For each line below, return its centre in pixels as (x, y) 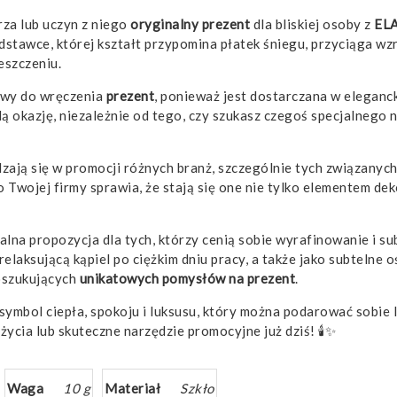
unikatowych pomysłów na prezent (187, 279)
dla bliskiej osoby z (312, 24)
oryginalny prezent (190, 24)
